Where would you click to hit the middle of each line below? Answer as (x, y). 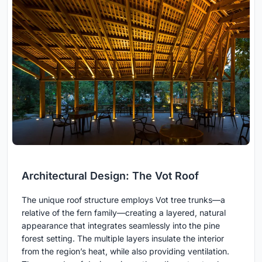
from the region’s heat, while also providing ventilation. (125, 251)
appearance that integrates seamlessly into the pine (121, 225)
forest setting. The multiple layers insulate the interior (123, 238)
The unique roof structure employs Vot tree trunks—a (123, 199)
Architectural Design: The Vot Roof (110, 175)
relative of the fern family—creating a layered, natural (124, 212)
